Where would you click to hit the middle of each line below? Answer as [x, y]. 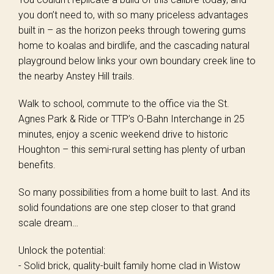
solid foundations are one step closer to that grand [127, 208]
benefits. [37, 165]
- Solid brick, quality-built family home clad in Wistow [129, 266]
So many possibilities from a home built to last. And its [134, 192]
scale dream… [48, 223]
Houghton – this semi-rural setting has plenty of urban [132, 150]
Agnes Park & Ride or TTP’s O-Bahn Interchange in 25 [131, 119]
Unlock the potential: [62, 250]
